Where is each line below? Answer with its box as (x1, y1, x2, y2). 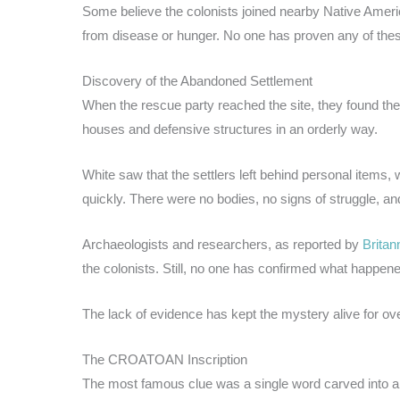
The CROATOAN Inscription (82, 351, 247, 367)
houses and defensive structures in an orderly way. (82, 121, 378, 137)
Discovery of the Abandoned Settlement (82, 72, 312, 88)
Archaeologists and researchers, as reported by (82, 236, 362, 252)
